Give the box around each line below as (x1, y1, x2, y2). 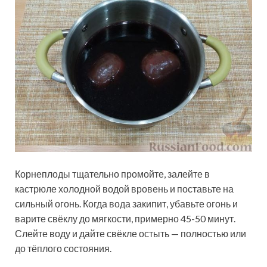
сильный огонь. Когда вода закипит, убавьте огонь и (15, 197, 238, 209)
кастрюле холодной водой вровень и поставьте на (15, 182, 234, 194)
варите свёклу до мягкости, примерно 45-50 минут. (15, 212, 235, 224)
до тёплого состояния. (15, 242, 111, 254)
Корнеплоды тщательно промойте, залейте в (15, 167, 210, 179)
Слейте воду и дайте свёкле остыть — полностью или (15, 227, 246, 239)
